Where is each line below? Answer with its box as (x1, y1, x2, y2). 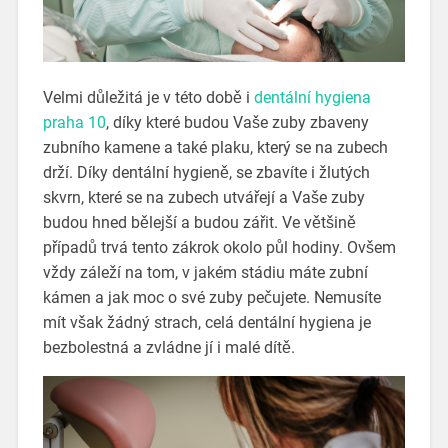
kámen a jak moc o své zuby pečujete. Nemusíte (42, 287, 381, 307)
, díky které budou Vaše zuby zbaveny (105, 112, 369, 132)
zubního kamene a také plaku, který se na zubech (42, 137, 388, 157)
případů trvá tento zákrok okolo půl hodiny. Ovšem (42, 237, 396, 257)
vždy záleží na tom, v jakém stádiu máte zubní (42, 262, 368, 282)
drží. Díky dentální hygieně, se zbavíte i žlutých (42, 162, 370, 182)
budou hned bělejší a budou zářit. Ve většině (42, 212, 356, 232)
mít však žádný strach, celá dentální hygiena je (42, 312, 371, 332)
